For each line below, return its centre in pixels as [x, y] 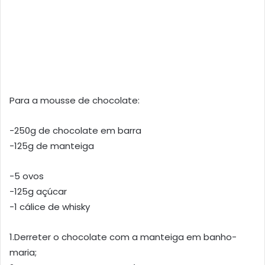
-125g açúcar [38, 192]
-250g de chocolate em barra [75, 131]
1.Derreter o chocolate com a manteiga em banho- [123, 237]
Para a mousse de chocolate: [75, 101]
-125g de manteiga [52, 146]
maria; [23, 253]
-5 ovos [27, 176]
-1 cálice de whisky [50, 207]
